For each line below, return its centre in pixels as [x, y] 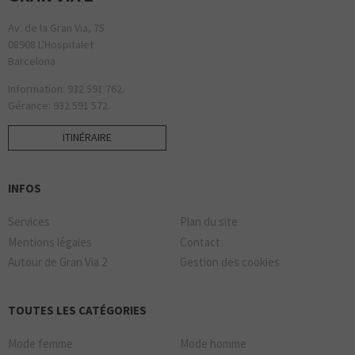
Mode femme [40, 344]
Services [29, 222]
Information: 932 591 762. [66, 89]
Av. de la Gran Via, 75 [56, 28]
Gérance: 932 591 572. [59, 106]
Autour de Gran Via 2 [57, 262]
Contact [200, 242]
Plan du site [209, 222]
